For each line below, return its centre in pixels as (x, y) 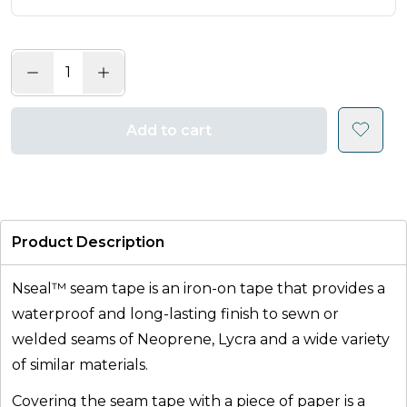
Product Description (88, 242)
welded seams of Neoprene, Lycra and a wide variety (201, 339)
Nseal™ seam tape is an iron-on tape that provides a (199, 288)
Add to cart (169, 130)
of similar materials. (80, 364)
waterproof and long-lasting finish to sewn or (175, 313)
